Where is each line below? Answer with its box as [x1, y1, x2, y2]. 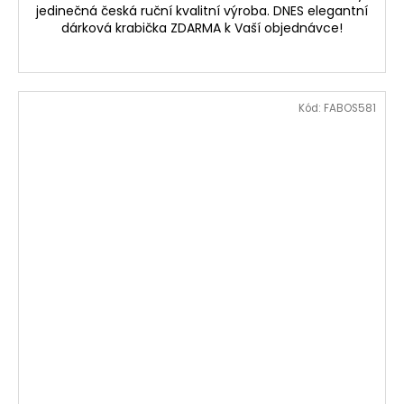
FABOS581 [324, 101, 376, 116]
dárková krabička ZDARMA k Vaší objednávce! [61, 19, 343, 38]
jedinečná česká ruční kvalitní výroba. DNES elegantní [36, 2, 368, 21]
